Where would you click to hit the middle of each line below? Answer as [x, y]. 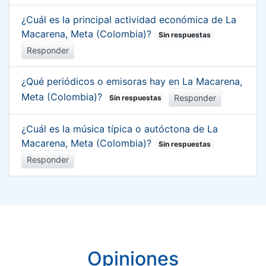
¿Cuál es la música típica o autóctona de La [120, 129]
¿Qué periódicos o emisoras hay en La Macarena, [132, 81]
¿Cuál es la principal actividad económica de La [129, 19]
